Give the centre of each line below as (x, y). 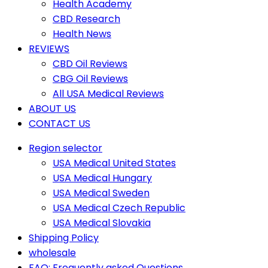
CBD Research (86, 19)
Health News (82, 33)
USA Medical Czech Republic (119, 208)
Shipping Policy (64, 237)
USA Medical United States (114, 163)
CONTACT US (60, 123)
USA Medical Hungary (102, 178)
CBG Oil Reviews (90, 78)
